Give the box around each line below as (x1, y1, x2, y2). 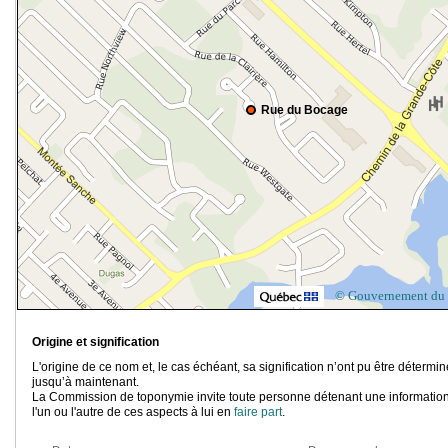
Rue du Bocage (261, 103, 348, 118)
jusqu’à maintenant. (32, 375, 139, 390)
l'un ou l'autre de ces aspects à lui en (32, 405, 234, 420)
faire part (234, 405, 282, 420)
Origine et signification (32, 335, 159, 350)
